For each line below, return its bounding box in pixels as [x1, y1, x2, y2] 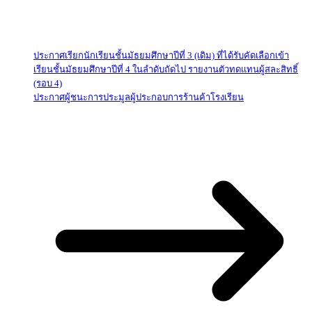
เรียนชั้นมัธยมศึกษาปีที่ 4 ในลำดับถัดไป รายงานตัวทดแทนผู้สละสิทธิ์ [33, 63, 298, 75]
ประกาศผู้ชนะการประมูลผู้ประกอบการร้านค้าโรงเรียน [33, 91, 244, 102]
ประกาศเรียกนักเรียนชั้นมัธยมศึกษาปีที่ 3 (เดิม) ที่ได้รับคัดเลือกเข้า [33, 49, 289, 61]
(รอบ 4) [33, 77, 62, 88]
